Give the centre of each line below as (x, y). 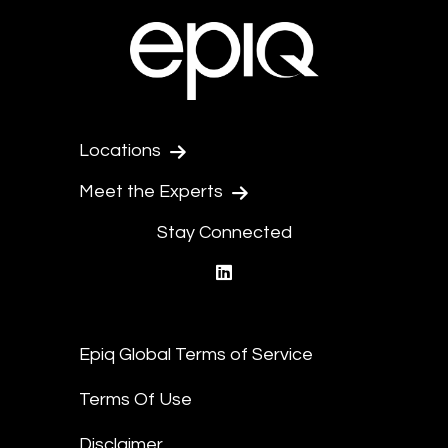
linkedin (262, 273)
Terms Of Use (135, 399)
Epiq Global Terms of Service (196, 354)
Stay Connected (224, 232)
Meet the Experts (153, 191)
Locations (122, 150)
